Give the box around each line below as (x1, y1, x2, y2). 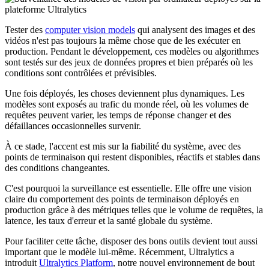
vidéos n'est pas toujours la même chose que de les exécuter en (5, 35, 241, 46)
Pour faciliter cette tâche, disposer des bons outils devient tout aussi (5, 236, 258, 247)
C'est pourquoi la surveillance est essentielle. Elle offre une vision (5, 183, 252, 194)
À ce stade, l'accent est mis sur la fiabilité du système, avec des (5, 141, 241, 152)
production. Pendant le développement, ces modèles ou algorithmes (5, 46, 259, 57)
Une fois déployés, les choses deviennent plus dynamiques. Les (5, 88, 244, 99)
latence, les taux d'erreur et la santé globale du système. (5, 216, 213, 226)
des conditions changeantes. (5, 163, 110, 174)
